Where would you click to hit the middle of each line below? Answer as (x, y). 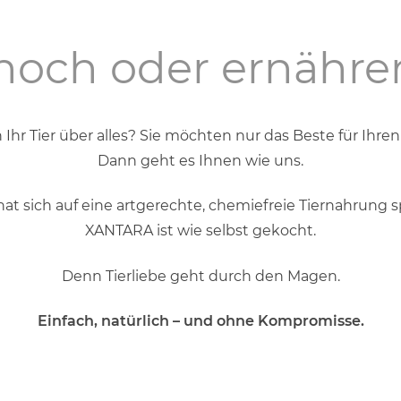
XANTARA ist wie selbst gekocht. (200, 231)
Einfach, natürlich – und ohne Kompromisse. (200, 321)
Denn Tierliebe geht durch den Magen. (200, 276)
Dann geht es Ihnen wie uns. (200, 161)
